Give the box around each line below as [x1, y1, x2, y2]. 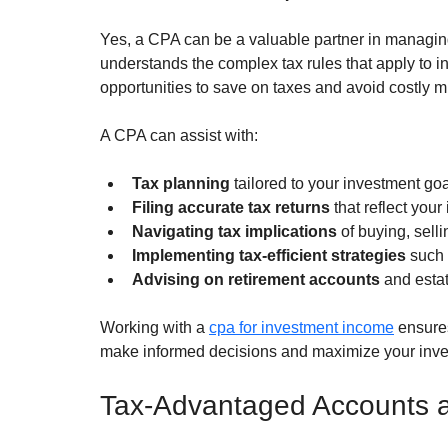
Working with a [100, 319, 209, 337]
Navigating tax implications [132, 223, 337, 241]
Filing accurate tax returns [132, 199, 330, 217]
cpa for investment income [209, 319, 394, 337]
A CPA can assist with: [100, 127, 258, 145]
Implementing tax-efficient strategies [132, 247, 406, 265]
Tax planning [132, 175, 230, 193]
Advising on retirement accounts [132, 271, 380, 289]
